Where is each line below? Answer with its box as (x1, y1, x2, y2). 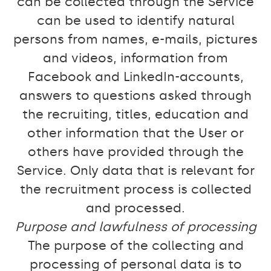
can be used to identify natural (36, 13, 235, 28)
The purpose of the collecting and (27, 238, 244, 253)
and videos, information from (43, 50, 228, 66)
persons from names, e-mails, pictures (13, 31, 258, 47)
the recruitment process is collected (19, 181, 252, 197)
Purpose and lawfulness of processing (15, 219, 256, 235)
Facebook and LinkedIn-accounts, (27, 69, 244, 85)
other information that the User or (27, 125, 244, 141)
